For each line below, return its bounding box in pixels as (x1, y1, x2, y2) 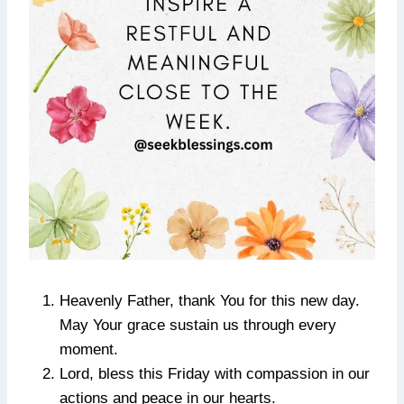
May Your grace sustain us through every (60, 316, 336, 334)
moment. (60, 340, 118, 358)
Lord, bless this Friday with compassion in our (60, 364, 370, 382)
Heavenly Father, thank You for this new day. (60, 291, 360, 309)
